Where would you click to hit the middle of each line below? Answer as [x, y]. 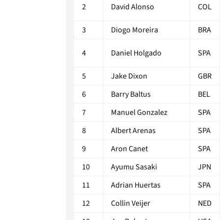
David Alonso [133, 7]
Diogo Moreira [135, 30]
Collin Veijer [131, 203]
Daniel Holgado [136, 53]
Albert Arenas [133, 130]
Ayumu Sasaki [134, 167]
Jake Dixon [129, 76]
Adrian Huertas [136, 185]
